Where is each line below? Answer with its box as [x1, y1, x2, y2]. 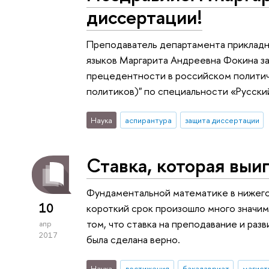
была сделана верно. [86, 232, 181, 246]
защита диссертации [184, 115, 259, 126]
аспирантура [124, 115, 172, 126]
